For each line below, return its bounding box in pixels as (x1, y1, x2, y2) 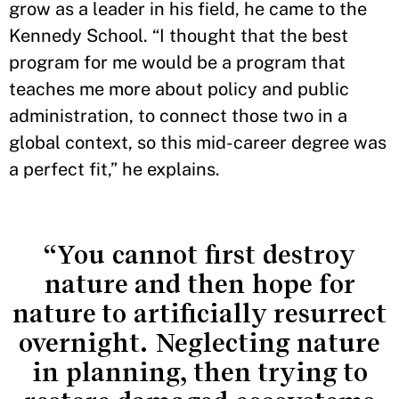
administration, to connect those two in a (9, 104, 347, 126)
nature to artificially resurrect (12, 297, 387, 329)
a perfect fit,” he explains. (9, 158, 220, 180)
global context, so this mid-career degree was (9, 131, 387, 153)
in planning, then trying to (31, 356, 368, 387)
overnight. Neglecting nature (19, 327, 380, 358)
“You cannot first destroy (44, 239, 355, 270)
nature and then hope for (44, 268, 355, 299)
